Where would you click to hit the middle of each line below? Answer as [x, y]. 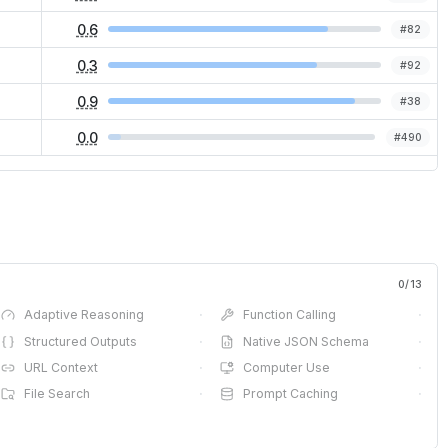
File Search [56, 394]
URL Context [60, 367]
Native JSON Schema [306, 341]
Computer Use [287, 367]
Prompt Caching [291, 394]
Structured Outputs [80, 341]
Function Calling [290, 315]
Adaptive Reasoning [83, 315]
